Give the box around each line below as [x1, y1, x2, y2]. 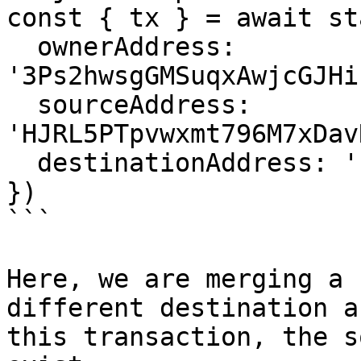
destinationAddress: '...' [6, 148, 37, 177]
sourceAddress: [6, 90, 37, 119]
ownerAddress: [6, 32, 37, 61]
